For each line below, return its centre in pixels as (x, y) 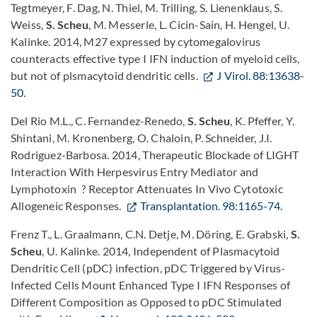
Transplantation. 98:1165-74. (211, 206)
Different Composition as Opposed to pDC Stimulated (146, 302)
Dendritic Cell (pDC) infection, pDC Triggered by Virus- (148, 268)
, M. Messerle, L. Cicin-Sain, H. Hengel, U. (189, 24)
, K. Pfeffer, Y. (263, 121)
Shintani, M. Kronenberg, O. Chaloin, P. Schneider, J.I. (142, 138)
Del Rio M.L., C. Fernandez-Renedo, (98, 121)
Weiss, (28, 24)
